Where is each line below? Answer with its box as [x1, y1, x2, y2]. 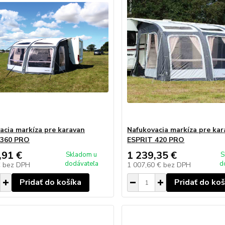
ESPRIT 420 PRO [127, 135, 185, 145]
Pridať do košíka [19, 177, 81, 188]
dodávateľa [64, 159, 98, 168]
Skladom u [66, 150, 97, 159]
